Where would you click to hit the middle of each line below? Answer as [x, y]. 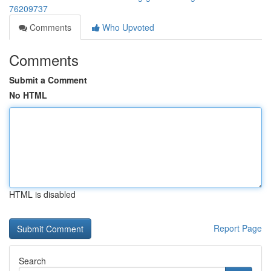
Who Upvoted [127, 27]
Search [32, 261]
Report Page [238, 228]
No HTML [28, 95]
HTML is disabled [42, 194]
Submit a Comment [48, 80]
